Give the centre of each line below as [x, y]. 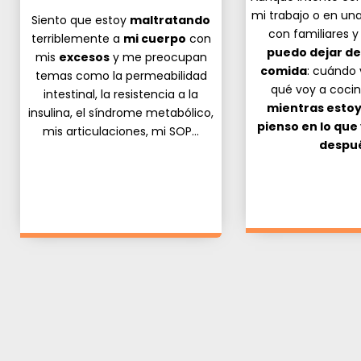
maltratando [170, 20]
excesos [84, 57]
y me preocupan [158, 57]
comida [283, 71]
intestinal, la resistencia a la [121, 94]
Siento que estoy [81, 20]
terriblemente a [77, 38]
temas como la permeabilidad [121, 75]
